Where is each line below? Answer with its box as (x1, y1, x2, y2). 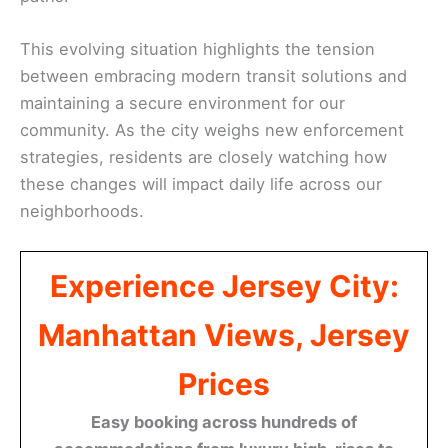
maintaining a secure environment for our (20, 92, 345, 113)
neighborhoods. (20, 200, 144, 221)
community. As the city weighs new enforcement (20, 119, 404, 140)
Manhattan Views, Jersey (38, 317, 410, 354)
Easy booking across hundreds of (91, 412, 357, 433)
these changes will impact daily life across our (20, 173, 382, 194)
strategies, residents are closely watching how (20, 146, 387, 167)
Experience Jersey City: (49, 268, 399, 305)
